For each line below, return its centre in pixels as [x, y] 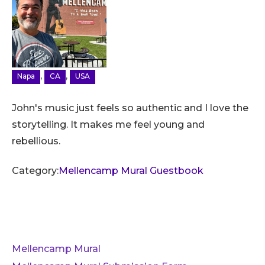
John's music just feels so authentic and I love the [130, 108]
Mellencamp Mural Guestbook [131, 171]
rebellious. [36, 141]
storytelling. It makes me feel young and [108, 124]
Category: [35, 171]
